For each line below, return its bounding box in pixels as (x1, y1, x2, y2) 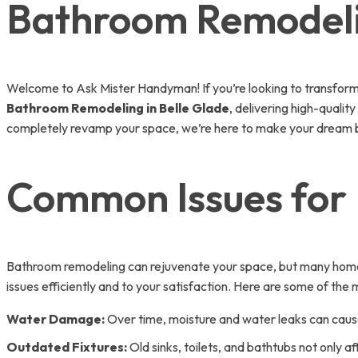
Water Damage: (6, 310, 105, 327)
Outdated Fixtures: (6, 338, 127, 355)
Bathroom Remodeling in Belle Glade (6, 99, 229, 116)
